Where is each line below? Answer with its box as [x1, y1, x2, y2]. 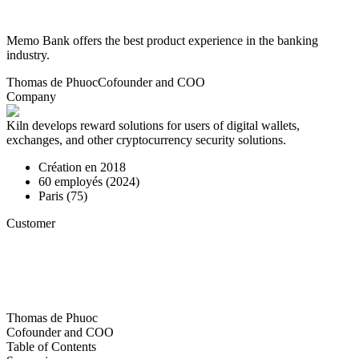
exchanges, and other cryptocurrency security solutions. [6, 132, 286, 147]
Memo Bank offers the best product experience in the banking [6, 33, 318, 47]
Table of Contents [6, 339, 96, 353]
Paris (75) [38, 188, 87, 203]
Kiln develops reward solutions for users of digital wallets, [6, 118, 300, 132]
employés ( [51, 174, 110, 188]
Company [6, 89, 56, 103]
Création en [38, 159, 100, 174]
